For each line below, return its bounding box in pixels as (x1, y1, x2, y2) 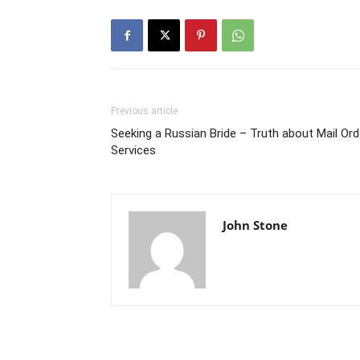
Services (111, 143, 156, 157)
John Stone (223, 217, 288, 233)
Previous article (111, 105, 178, 117)
